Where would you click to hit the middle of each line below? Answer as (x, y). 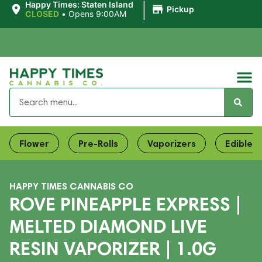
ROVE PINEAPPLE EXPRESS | (125, 204)
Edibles (241, 143)
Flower (34, 143)
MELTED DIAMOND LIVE (108, 226)
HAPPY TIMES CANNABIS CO (71, 186)
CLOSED (42, 14)
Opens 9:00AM (97, 14)
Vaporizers (172, 143)
